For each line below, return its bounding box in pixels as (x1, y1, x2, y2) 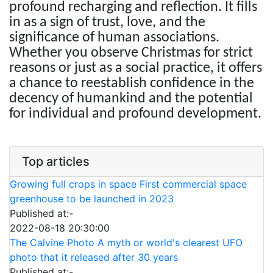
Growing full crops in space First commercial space (10, 178, 247, 191)
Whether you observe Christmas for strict (9, 46, 253, 61)
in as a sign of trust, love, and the (9, 15, 205, 30)
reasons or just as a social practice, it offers (9, 61, 262, 76)
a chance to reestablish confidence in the (9, 76, 254, 91)
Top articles (22, 154, 90, 169)
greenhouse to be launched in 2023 (10, 193, 174, 205)
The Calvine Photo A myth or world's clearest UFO (10, 236, 243, 249)
